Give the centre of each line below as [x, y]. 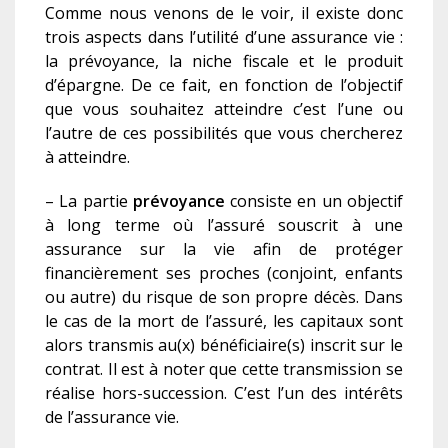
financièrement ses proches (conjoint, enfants [224, 273]
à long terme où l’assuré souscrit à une [224, 225]
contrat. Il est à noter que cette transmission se [224, 369]
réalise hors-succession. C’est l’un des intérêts [224, 393]
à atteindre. [87, 157]
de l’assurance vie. [112, 417]
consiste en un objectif [314, 201]
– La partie [89, 201]
